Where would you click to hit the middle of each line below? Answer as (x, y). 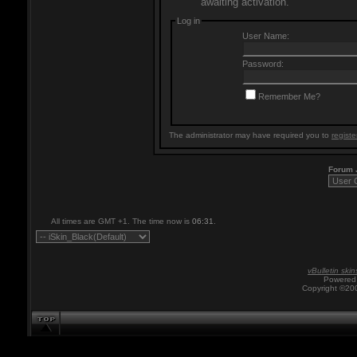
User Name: (265, 36)
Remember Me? (289, 97)
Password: (263, 64)
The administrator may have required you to (250, 135)
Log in (188, 21)
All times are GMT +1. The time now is (122, 221)
